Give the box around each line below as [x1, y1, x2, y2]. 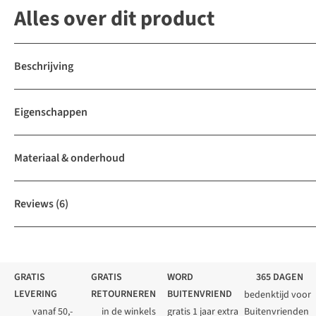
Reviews [14, 196, 54, 212]
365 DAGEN [255, 270, 303, 285]
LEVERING [14, 287, 57, 302]
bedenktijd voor [243, 288, 311, 303]
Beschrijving [14, 59, 73, 75]
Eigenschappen [14, 104, 87, 121]
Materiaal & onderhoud [14, 150, 125, 166]
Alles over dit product [14, 4, 214, 35]
